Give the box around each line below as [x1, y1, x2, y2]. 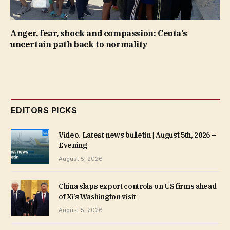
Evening [59, 141, 87, 150]
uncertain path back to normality [10, 39, 148, 50]
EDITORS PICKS [11, 105, 78, 116]
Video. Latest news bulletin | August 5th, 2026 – [59, 130, 216, 140]
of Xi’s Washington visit [59, 192, 136, 202]
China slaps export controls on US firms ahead [59, 182, 217, 191]
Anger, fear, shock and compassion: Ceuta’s [10, 28, 187, 39]
